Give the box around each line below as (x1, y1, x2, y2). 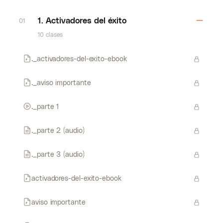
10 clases (38, 31, 63, 38)
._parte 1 (31, 102, 59, 111)
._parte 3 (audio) (31, 149, 85, 158)
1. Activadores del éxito (38, 15, 126, 25)
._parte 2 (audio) (31, 125, 85, 134)
